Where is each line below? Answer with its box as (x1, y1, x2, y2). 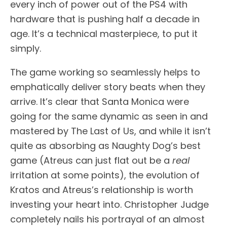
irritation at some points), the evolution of (10, 169, 200, 182)
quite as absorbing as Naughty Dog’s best (10, 139, 201, 153)
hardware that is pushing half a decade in (10, 13, 200, 26)
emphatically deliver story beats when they (10, 81, 205, 94)
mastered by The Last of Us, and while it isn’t (10, 125, 211, 138)
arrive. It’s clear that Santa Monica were (10, 95, 189, 108)
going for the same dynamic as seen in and (10, 110, 208, 123)
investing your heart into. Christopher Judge (10, 198, 209, 211)
